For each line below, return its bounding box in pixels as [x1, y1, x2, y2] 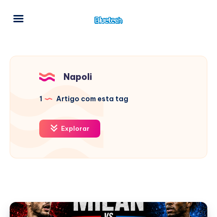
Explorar [60, 124, 90, 132]
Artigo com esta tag [55, 94, 128, 103]
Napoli [63, 71, 92, 82]
